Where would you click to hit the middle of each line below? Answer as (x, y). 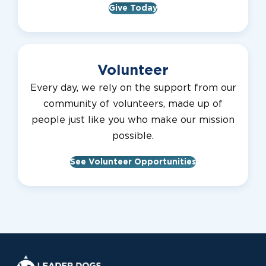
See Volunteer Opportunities (133, 162)
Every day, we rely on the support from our (133, 88)
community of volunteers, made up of (133, 104)
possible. (133, 136)
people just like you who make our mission (133, 120)
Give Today (133, 8)
